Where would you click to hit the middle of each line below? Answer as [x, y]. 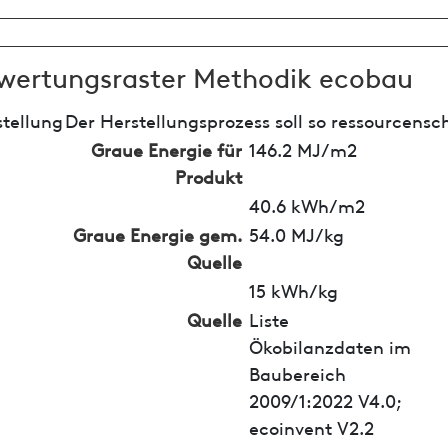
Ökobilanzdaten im [329, 345]
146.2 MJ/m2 [302, 148]
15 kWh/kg [293, 289]
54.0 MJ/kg [296, 233]
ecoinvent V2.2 [311, 426]
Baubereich [297, 372]
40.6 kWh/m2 [306, 204]
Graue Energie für [166, 148]
